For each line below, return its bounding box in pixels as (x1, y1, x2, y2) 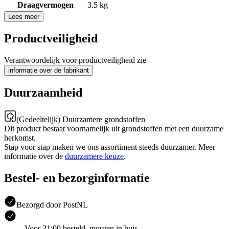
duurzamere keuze (65, 152, 124, 161)
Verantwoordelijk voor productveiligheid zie (4, 56, 146, 65)
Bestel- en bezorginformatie (4, 171, 150, 185)
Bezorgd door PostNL (16, 200, 88, 209)
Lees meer (8, 12, 39, 20)
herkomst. (4, 133, 36, 143)
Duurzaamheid (4, 86, 82, 100)
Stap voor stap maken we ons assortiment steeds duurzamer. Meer (4, 143, 215, 152)
